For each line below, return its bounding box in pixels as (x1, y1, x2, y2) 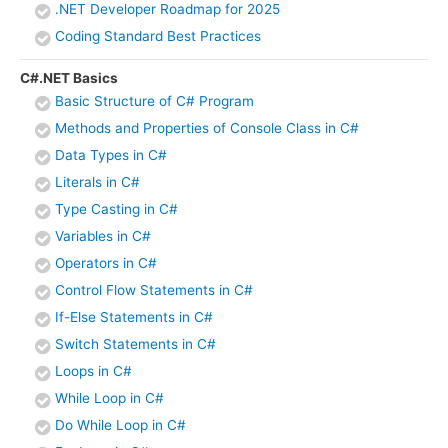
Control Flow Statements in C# (55, 281, 253, 298)
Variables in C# (55, 227, 151, 244)
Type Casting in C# (55, 200, 178, 217)
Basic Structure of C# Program (55, 92, 254, 109)
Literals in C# (55, 173, 140, 190)
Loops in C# (55, 362, 132, 379)
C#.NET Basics (20, 69, 118, 86)
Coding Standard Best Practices (55, 28, 261, 45)
